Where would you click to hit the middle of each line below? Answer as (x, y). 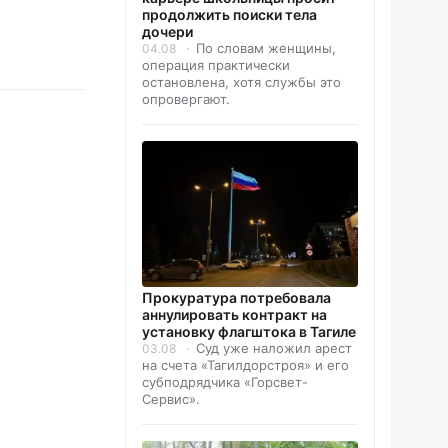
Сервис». (171, 398)
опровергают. (186, 98)
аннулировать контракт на (234, 314)
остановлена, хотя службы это (241, 81)
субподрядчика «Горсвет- (225, 381)
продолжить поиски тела (229, 14)
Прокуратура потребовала (236, 297)
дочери (167, 31)
